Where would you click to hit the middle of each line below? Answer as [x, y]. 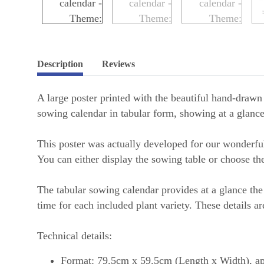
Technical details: [75, 236]
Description [60, 64]
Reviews [118, 64]
